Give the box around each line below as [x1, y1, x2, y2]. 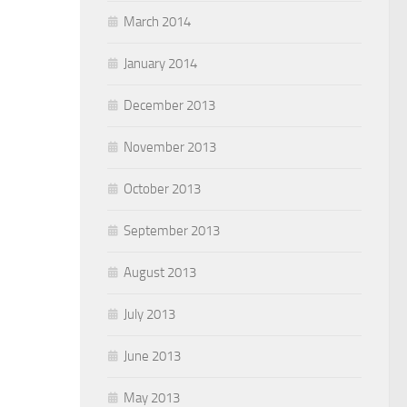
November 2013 [124, 138, 216, 155]
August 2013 [124, 263, 196, 281]
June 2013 [124, 347, 181, 364]
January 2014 [124, 55, 197, 72]
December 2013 [124, 96, 215, 114]
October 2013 [124, 180, 201, 197]
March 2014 [124, 13, 191, 30]
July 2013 [124, 305, 175, 323]
